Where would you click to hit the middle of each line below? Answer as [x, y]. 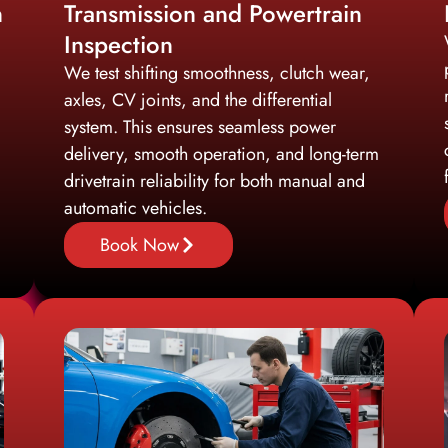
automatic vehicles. [135, 207]
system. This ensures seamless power [200, 126]
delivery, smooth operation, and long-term [221, 153]
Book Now [139, 244]
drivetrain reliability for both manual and [214, 180]
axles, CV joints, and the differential [198, 99]
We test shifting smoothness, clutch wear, [217, 72]
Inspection [118, 44]
